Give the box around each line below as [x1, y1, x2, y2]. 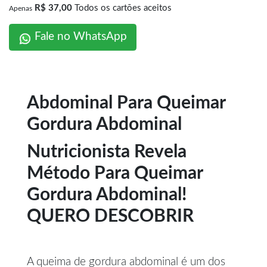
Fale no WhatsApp [32, 31, 127, 43]
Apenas [9, 4, 32, 12]
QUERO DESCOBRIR [27, 207, 194, 225]
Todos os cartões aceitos [74, 3, 172, 13]
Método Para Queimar [27, 164, 203, 182]
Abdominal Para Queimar [27, 94, 225, 112]
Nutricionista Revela [27, 142, 187, 161]
